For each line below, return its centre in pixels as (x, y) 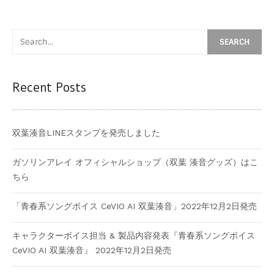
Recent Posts (49, 88)
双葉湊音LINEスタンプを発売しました (86, 133)
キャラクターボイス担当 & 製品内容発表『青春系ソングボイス (134, 236)
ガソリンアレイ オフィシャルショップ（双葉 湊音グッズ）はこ (135, 162)
